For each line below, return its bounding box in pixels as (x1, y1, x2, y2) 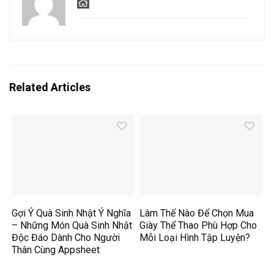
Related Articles (9, 81, 91, 94)
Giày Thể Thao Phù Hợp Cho (139, 220, 257, 232)
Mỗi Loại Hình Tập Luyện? (139, 232, 251, 244)
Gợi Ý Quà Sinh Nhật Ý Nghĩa (12, 207, 131, 220)
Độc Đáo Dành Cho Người (12, 232, 120, 244)
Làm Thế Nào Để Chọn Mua (139, 207, 254, 220)
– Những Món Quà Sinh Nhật (12, 220, 133, 232)
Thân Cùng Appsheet (12, 244, 100, 256)
